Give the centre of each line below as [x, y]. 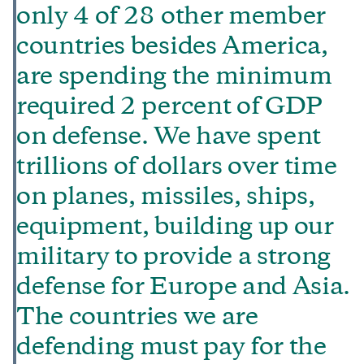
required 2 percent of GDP [169, 108]
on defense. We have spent [169, 138]
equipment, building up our [175, 228]
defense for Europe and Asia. [184, 288]
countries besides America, [172, 48]
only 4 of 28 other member [171, 17]
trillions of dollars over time [177, 168]
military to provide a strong [174, 258]
